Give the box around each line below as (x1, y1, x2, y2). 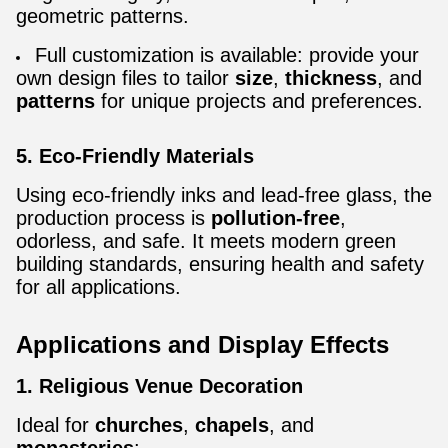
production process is (16, 207, 211, 229)
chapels (195, 414, 269, 436)
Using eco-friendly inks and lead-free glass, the (16, 184, 432, 206)
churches (95, 414, 183, 436)
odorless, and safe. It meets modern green (16, 230, 396, 252)
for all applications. (16, 276, 181, 298)
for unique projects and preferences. (95, 90, 423, 112)
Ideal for (16, 414, 95, 436)
